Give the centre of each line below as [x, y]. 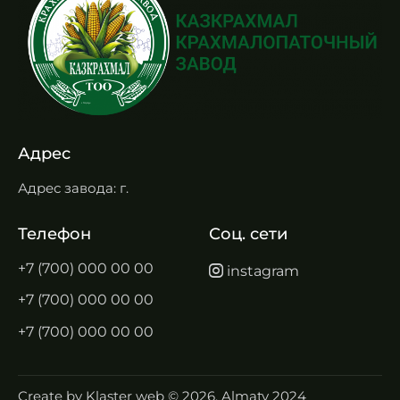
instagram [263, 271]
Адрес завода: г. [75, 187]
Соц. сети [248, 234]
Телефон [54, 234]
